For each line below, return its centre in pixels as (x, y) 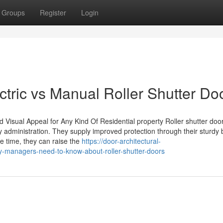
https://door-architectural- (121, 141)
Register (53, 12)
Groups (13, 12)
